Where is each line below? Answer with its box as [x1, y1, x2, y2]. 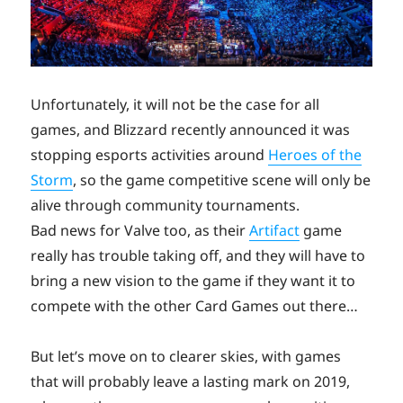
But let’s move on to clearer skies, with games [31, 346, 342, 367]
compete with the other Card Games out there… [31, 296, 359, 317]
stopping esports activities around [31, 145, 269, 166]
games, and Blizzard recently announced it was [31, 120, 351, 140]
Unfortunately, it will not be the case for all [31, 94, 320, 115]
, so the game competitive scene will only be [73, 170, 372, 191]
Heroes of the [268, 145, 363, 166]
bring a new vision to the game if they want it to [31, 271, 356, 291]
